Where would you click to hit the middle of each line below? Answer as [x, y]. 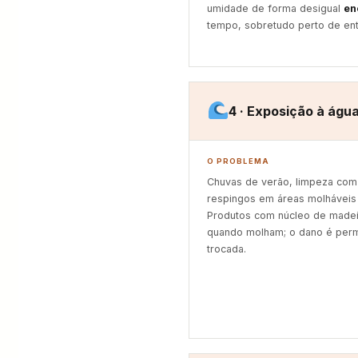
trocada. [227, 249]
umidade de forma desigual [275, 8]
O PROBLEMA [238, 161]
